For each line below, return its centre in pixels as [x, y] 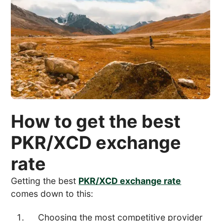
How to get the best [96, 122]
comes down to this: [52, 194]
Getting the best [45, 181]
